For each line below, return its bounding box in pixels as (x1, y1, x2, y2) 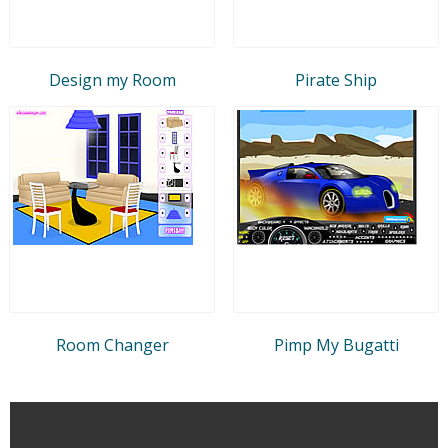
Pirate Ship (295, 68, 377, 91)
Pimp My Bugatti (273, 333, 399, 356)
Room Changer (55, 333, 169, 356)
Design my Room (48, 68, 176, 91)
